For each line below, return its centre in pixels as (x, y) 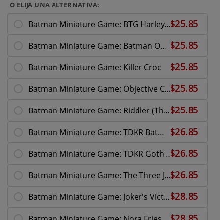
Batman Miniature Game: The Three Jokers (168, 175)
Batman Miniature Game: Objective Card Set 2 (168, 89)
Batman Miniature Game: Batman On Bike (163, 45)
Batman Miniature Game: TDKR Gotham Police (167, 153)
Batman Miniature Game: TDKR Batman (161, 132)
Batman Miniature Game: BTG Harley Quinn (168, 24)
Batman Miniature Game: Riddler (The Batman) (167, 110)
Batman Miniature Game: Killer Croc (95, 67)
